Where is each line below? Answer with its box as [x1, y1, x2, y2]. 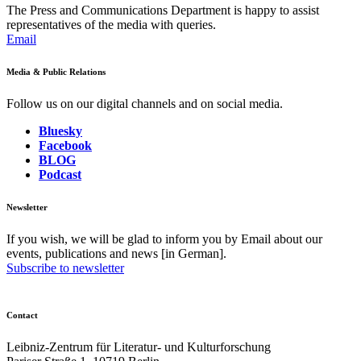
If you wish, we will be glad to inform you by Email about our [6, 232, 322, 246]
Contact [6, 309, 38, 320]
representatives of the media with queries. [6, 18, 216, 32]
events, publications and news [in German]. [6, 247, 226, 260]
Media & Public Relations [6, 67, 106, 77]
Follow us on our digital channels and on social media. [6, 97, 283, 111]
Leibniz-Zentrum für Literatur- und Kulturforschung [6, 339, 271, 354]
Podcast [39, 168, 81, 182]
